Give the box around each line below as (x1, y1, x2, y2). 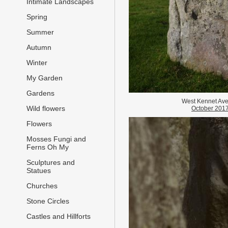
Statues (26, 166, 51, 175)
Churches (26, 182, 58, 190)
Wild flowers (26, 104, 65, 113)
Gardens (26, 89, 54, 98)
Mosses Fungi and (26, 135, 86, 144)
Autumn (26, 43, 51, 52)
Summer (26, 28, 54, 37)
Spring (26, 13, 47, 21)
